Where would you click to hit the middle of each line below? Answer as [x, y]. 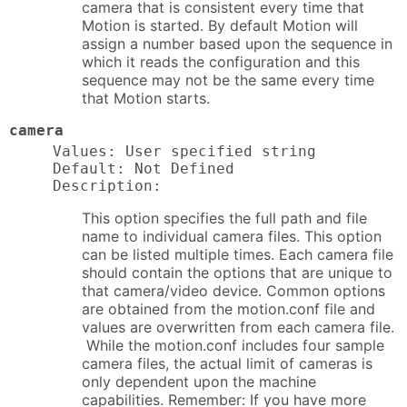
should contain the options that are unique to [237, 273]
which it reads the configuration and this [221, 61]
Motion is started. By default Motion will [220, 25]
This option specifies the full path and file [224, 218]
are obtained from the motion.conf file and [228, 309]
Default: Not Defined [144, 169]
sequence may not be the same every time [228, 79]
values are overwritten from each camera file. [238, 328]
